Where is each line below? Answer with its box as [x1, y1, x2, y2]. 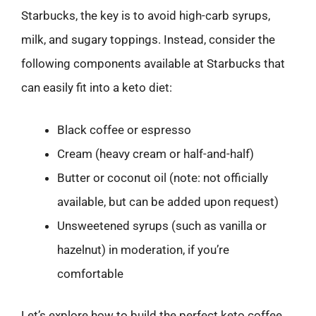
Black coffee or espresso [57, 122, 191, 137]
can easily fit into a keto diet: [21, 80, 172, 95]
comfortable [57, 266, 123, 281]
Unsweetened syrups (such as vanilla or [57, 218, 267, 233]
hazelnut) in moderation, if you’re [57, 242, 229, 257]
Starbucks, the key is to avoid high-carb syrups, [21, 8, 270, 23]
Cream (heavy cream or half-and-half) [57, 146, 254, 161]
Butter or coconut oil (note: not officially [57, 170, 268, 185]
